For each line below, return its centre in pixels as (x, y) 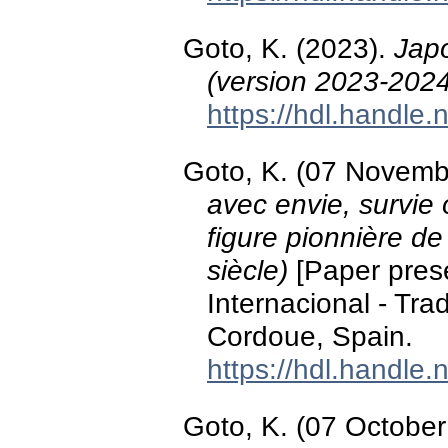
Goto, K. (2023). (288, 48)
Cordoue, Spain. (310, 336)
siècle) (247, 270)
